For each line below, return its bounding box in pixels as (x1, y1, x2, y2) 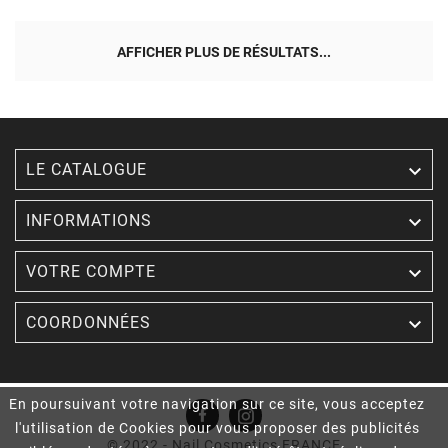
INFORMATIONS (26, 211, 152, 231)
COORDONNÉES (26, 313, 151, 333)
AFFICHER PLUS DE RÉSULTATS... (117, 44, 331, 61)
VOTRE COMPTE (26, 262, 156, 282)
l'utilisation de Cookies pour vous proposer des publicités (14, 420, 420, 436)
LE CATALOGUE (26, 160, 147, 180)
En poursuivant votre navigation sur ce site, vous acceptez (9, 396, 425, 412)
